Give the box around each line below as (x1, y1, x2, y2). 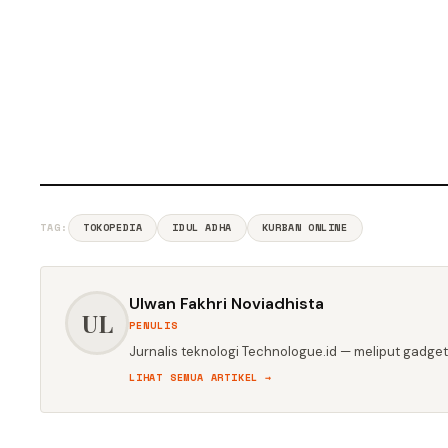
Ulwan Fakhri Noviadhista (129, 293, 324, 315)
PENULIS (129, 318, 178, 334)
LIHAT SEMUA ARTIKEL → (129, 370, 272, 386)
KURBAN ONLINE (261, 220, 348, 236)
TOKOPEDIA (83, 220, 143, 236)
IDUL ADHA (172, 220, 232, 236)
